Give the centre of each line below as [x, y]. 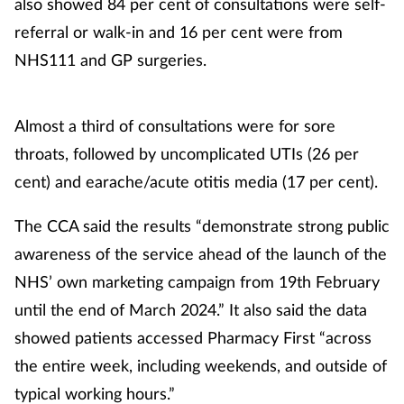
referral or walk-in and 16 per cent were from [179, 31]
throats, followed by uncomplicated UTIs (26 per [187, 153]
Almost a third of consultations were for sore [175, 125]
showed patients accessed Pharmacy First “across [193, 337]
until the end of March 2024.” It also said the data [191, 309]
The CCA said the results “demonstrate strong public [202, 225]
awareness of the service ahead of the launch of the [201, 253]
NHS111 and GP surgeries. [110, 59]
